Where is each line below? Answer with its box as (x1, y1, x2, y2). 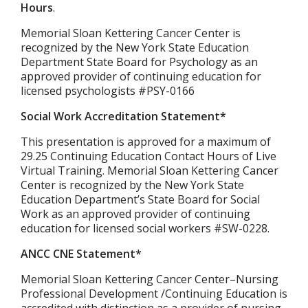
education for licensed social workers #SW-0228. (21, 221, 269, 236)
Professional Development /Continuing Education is (21, 286, 287, 301)
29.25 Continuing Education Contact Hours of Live (21, 148, 276, 164)
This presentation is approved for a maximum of (21, 134, 271, 149)
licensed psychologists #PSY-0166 (21, 83, 195, 98)
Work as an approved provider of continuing (21, 206, 250, 221)
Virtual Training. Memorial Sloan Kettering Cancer (21, 163, 278, 178)
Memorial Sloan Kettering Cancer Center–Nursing (21, 272, 278, 287)
